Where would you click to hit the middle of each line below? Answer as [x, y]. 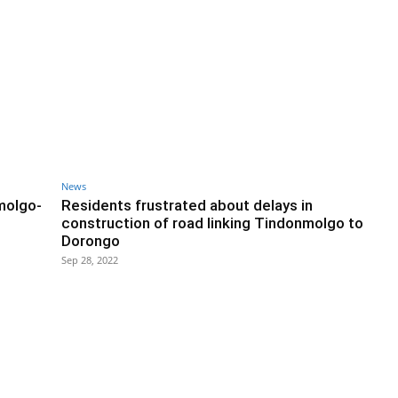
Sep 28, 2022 [90, 260]
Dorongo [91, 241]
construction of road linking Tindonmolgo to [212, 223]
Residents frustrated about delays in [187, 206]
